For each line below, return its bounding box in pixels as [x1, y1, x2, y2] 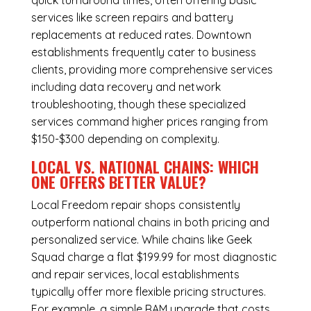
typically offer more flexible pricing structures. [31, 285, 266, 299]
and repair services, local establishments [31, 267, 239, 282]
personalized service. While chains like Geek [31, 233, 252, 247]
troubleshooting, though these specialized [31, 97, 246, 112]
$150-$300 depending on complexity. [31, 132, 219, 146]
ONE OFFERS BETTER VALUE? [31, 171, 206, 194]
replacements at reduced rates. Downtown [31, 28, 251, 42]
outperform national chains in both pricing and [31, 215, 269, 230]
